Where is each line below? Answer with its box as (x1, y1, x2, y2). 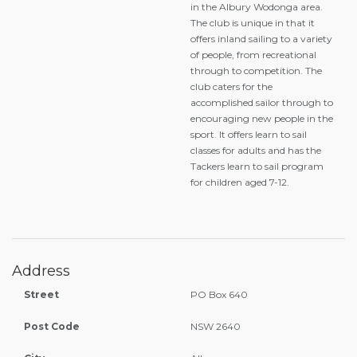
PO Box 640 (190, 288, 248, 300)
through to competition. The (190, 65, 322, 76)
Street (24, 288, 59, 300)
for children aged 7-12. (190, 176, 289, 188)
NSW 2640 (190, 320, 241, 332)
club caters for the (190, 80, 273, 92)
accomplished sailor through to (190, 96, 333, 108)
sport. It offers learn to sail (190, 128, 307, 140)
